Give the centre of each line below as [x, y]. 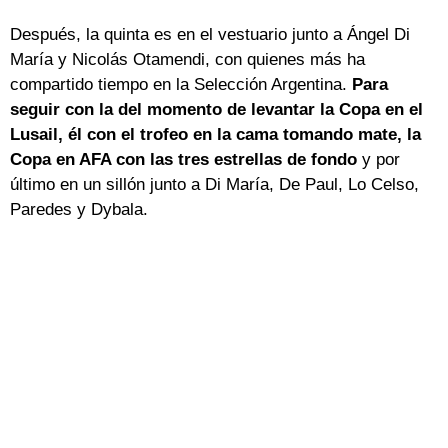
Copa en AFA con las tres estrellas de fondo [186, 160]
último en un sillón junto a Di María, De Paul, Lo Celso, [214, 185]
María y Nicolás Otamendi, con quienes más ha [187, 60]
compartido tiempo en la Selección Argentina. [181, 85]
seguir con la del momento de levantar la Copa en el [216, 110]
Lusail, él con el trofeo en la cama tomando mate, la [215, 135]
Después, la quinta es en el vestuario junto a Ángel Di [210, 35]
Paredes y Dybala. [79, 210]
